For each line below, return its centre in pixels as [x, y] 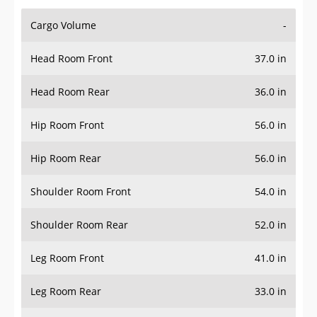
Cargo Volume [63, 25]
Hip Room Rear [66, 158]
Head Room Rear [70, 92]
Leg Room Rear [66, 292]
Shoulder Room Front [81, 192]
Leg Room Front [67, 258]
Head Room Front [71, 59]
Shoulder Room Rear [79, 225]
